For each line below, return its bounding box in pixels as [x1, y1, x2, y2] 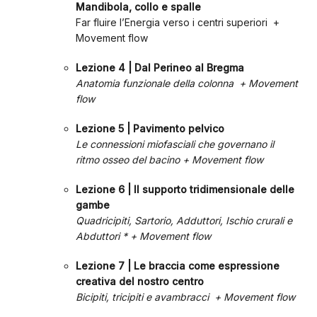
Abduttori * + [75, 230, 139, 242]
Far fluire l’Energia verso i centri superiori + [75, 16, 279, 28]
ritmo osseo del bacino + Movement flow [75, 154, 266, 166]
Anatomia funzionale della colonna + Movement [75, 77, 298, 89]
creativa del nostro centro [75, 275, 204, 287]
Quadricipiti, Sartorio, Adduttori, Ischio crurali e [75, 214, 292, 226]
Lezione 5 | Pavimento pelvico [75, 122, 224, 134]
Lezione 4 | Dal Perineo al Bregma [75, 62, 244, 74]
